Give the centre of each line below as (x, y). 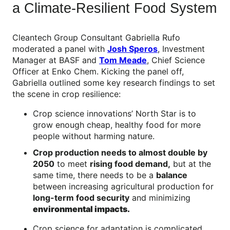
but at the (191, 164)
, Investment (181, 49)
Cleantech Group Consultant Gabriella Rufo (96, 37)
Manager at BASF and (56, 60)
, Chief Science (176, 60)
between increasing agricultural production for (123, 186)
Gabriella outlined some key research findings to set (114, 82)
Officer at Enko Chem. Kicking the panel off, (98, 71)
